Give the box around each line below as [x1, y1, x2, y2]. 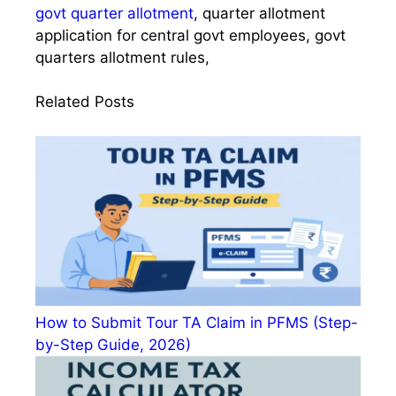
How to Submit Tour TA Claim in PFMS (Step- [35, 314, 358, 332]
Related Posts [35, 93, 134, 110]
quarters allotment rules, [35, 48, 209, 66]
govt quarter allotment [35, 4, 194, 22]
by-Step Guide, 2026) [35, 336, 191, 354]
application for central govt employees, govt [35, 26, 346, 44]
